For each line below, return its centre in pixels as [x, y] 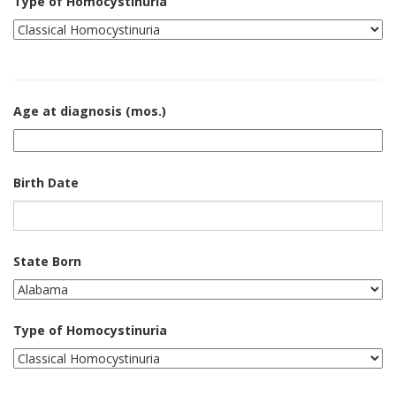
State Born [47, 261]
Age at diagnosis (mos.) [90, 111]
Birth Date [46, 183]
